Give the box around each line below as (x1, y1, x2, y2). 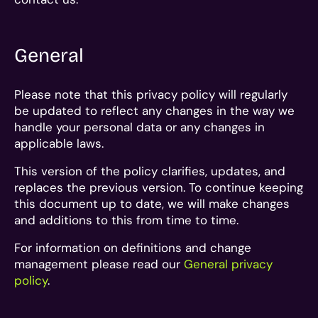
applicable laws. (14, 135, 104, 151)
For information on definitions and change (14, 239, 251, 256)
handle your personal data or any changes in (14, 119, 265, 135)
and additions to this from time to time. (14, 212, 238, 228)
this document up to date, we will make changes (14, 195, 290, 212)
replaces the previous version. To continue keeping (14, 179, 303, 195)
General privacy (184, 256, 273, 272)
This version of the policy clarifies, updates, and (14, 163, 285, 179)
